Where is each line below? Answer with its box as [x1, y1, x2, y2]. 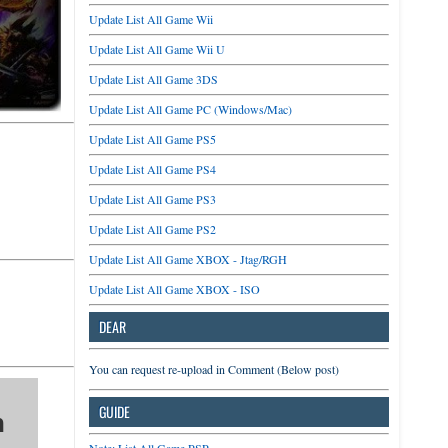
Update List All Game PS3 [88, 191, 216, 207]
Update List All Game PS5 [88, 131, 216, 147]
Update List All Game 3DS [88, 71, 218, 87]
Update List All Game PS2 [88, 221, 216, 237]
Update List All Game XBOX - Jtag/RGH [88, 251, 287, 267]
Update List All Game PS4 [88, 161, 216, 177]
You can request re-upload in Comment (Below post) [88, 361, 339, 377]
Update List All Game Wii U [88, 41, 225, 57]
